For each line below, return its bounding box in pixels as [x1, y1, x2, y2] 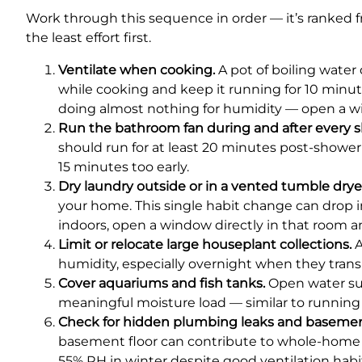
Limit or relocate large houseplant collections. [58, 237, 351, 253]
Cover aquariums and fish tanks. [58, 276, 265, 292]
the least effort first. [26, 30, 151, 46]
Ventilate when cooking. [58, 62, 215, 78]
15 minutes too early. [58, 159, 189, 175]
